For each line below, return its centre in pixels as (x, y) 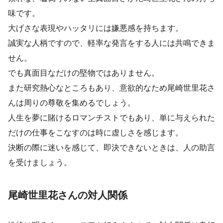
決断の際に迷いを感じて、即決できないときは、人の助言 (111, 147)
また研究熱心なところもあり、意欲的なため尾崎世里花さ (111, 87)
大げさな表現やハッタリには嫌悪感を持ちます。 (96, 28)
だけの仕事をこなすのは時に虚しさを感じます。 (96, 132)
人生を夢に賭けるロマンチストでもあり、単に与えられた (111, 117)
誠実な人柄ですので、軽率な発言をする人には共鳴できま (111, 43)
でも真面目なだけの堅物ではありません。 (84, 72)
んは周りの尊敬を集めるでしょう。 (72, 102)
